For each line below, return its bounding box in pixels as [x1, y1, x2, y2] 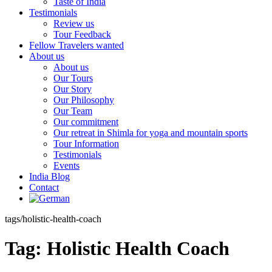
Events [53, 160, 80, 171]
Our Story [53, 84, 92, 94]
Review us [53, 18, 94, 29]
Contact [29, 182, 59, 192]
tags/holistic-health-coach [5, 214, 101, 224]
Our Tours [53, 73, 93, 83]
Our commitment [53, 117, 118, 127]
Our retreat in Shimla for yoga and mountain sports [53, 127, 248, 138]
